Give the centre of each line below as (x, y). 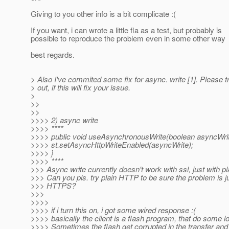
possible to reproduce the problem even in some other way (128, 38)
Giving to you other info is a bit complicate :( (103, 14)
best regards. (53, 55)
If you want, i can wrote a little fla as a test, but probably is (126, 30)
